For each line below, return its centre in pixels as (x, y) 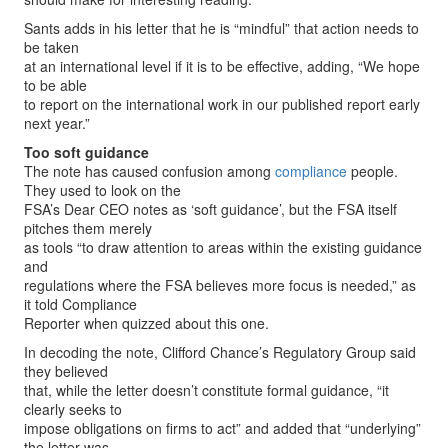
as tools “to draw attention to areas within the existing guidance (223, 247)
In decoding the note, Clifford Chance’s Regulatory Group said (220, 352)
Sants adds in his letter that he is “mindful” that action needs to (221, 28)
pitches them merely (88, 228)
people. (372, 171)
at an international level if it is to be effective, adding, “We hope (222, 66)
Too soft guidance (86, 152)
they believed (66, 371)
